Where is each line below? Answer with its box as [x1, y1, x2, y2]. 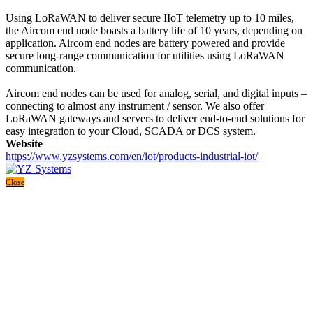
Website [6, 137, 43, 150]
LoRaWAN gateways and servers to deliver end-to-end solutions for [6, 112, 305, 124]
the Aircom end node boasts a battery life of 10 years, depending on [6, 24, 303, 36]
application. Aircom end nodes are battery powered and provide [6, 36, 285, 49]
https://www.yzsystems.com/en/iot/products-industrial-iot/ [6, 150, 258, 162]
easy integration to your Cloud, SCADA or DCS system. [6, 124, 256, 137]
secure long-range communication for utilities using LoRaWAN [6, 49, 284, 61]
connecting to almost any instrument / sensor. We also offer [6, 99, 264, 112]
